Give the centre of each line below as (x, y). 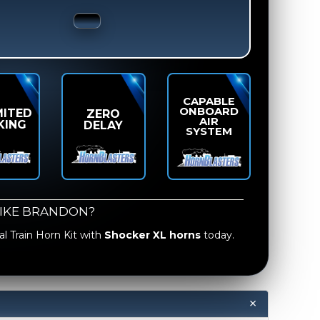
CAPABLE (209, 101)
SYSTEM (209, 131)
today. (217, 235)
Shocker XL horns (152, 235)
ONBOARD (209, 111)
